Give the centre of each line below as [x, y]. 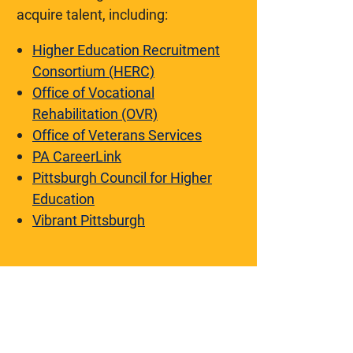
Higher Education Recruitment [126, 49]
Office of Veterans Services [117, 134]
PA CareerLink [77, 156]
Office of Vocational [93, 92]
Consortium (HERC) [93, 71]
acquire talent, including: [92, 14]
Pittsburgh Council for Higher [122, 177]
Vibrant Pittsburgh [89, 219]
